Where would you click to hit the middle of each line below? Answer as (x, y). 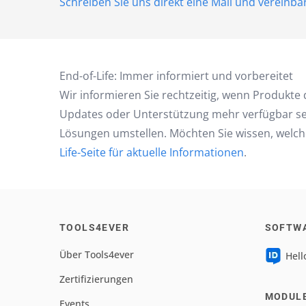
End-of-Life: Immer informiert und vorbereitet (176, 76)
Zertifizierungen (96, 279)
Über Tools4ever (97, 254)
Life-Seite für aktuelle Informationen (152, 152)
